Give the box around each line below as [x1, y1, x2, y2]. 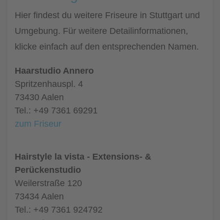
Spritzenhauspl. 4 [15, 79, 83, 89]
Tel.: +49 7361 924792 [15, 205, 103, 215]
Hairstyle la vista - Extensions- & [15, 152, 151, 162]
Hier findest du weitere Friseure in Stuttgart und [15, 10, 200, 20]
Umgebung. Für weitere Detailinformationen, [15, 26, 188, 36]
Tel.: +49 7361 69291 [15, 106, 98, 115]
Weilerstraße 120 [15, 178, 82, 188]
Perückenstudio [15, 165, 81, 175]
